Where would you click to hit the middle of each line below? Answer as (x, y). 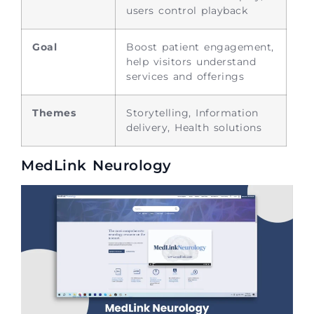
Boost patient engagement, (200, 47)
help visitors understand (191, 61)
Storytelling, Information (192, 112)
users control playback (187, 10)
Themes (54, 112)
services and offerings (185, 76)
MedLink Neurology (96, 165)
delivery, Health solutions (194, 127)
